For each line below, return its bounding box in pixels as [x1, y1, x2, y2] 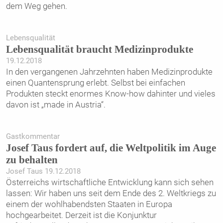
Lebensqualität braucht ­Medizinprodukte [5, 44, 193, 55]
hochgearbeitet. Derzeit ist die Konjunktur [5, 210, 157, 221]
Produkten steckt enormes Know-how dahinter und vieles [5, 89, 216, 99]
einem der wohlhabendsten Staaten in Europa [5, 199, 172, 210]
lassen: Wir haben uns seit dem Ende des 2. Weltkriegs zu [5, 188, 216, 199]
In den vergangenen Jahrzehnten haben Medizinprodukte [5, 67, 213, 77]
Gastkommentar [5, 132, 60, 141]
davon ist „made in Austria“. [5, 100, 106, 110]
